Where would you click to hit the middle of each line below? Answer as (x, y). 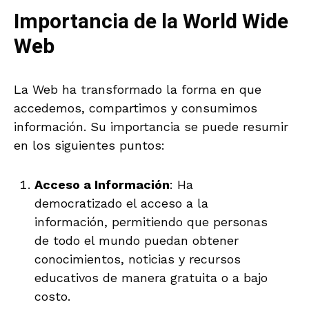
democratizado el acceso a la (121, 203)
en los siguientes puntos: (89, 145)
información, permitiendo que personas (151, 221)
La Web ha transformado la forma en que (138, 89)
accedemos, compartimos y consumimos (136, 108)
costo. (52, 296)
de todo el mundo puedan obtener (137, 240)
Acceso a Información (102, 184)
